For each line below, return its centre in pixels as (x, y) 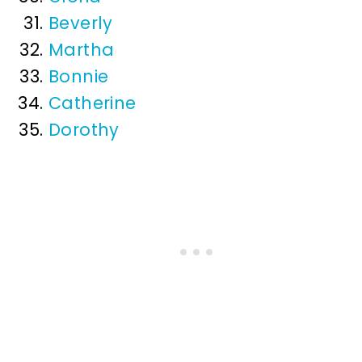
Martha (82, 50)
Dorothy (84, 130)
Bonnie (79, 77)
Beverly (81, 23)
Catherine (93, 103)
